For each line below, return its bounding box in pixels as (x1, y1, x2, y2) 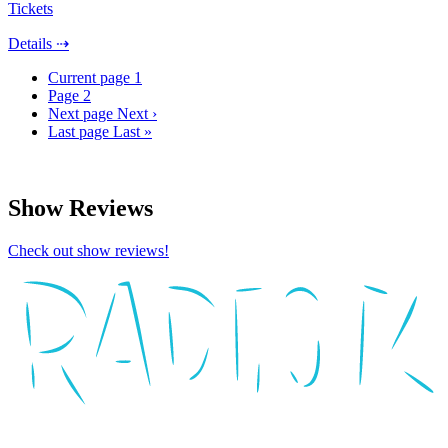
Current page (48, 69, 134, 87)
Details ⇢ (8, 35, 69, 53)
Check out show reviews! (8, 241, 169, 259)
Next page (48, 105, 113, 123)
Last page (48, 123, 109, 141)
